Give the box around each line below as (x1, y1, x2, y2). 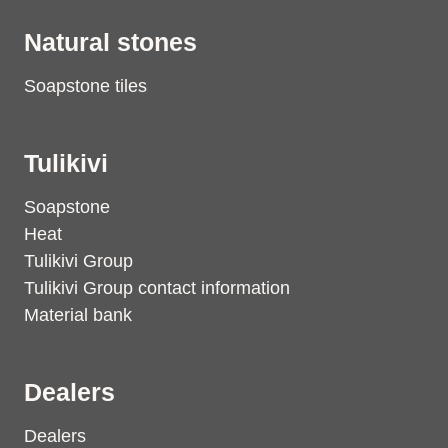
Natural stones (24, 28, 197, 56)
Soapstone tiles (24, 76, 147, 96)
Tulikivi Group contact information (24, 278, 290, 298)
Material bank (24, 305, 132, 325)
